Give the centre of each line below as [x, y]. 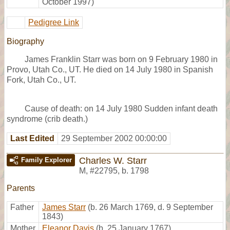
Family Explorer [46, 160]
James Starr [64, 207]
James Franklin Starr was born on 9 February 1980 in [121, 59]
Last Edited [32, 138]
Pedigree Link [54, 22]
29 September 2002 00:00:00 [114, 138]
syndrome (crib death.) [47, 119]
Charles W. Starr [113, 160]
